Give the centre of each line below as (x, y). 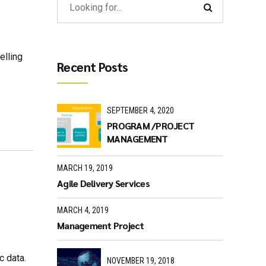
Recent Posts (92, 66)
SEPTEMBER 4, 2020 (140, 110)
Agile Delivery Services (103, 183)
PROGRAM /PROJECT (151, 126)
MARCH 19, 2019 (85, 168)
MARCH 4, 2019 (83, 210)
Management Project (101, 225)
